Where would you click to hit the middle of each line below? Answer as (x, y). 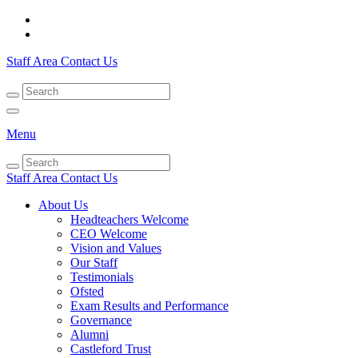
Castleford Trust (111, 349)
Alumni (89, 334)
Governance (101, 320)
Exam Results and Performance (149, 306)
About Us (63, 205)
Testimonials (102, 277)
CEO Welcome (109, 234)
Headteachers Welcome (129, 219)
